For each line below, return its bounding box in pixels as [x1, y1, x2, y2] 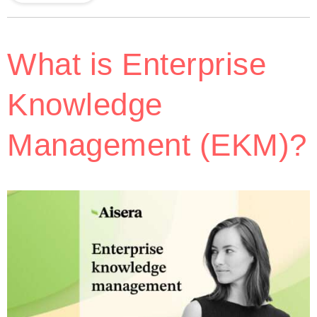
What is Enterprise [7, 46, 266, 81]
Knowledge [7, 86, 163, 122]
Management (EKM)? [7, 127, 307, 162]
